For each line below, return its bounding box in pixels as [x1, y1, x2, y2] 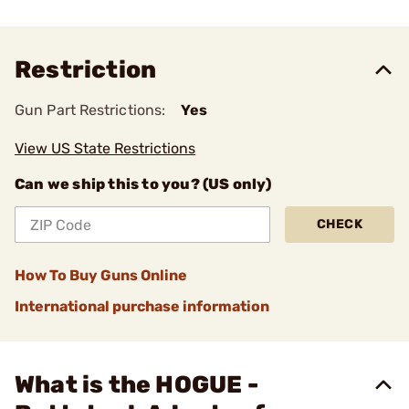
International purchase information [15, 298, 269, 315]
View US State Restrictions [15, 140, 195, 157]
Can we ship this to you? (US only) [15, 175, 271, 193]
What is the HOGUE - [15, 371, 258, 399]
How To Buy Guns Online [15, 267, 187, 284]
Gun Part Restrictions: [15, 101, 166, 119]
